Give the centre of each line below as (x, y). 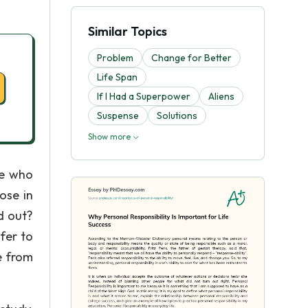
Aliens (221, 96)
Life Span (117, 77)
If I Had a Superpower (144, 96)
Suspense (118, 115)
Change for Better (191, 58)
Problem (115, 58)
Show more (110, 136)
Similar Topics (128, 31)
